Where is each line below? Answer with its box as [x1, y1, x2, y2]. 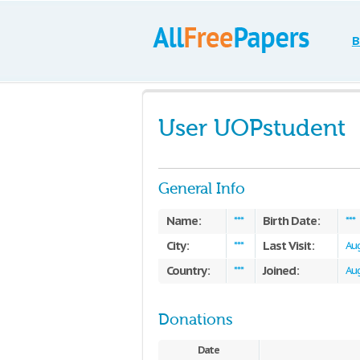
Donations [158, 311, 233, 329]
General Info [158, 180, 245, 198]
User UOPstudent [158, 115, 346, 141]
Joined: [263, 263, 299, 278]
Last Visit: [263, 238, 314, 253]
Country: [166, 263, 210, 278]
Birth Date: [263, 213, 320, 228]
